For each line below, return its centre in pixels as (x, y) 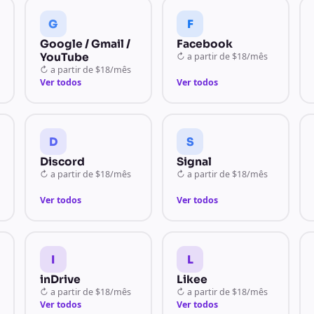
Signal (194, 162)
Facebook (205, 44)
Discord (62, 162)
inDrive (60, 279)
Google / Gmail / (85, 44)
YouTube (64, 57)
